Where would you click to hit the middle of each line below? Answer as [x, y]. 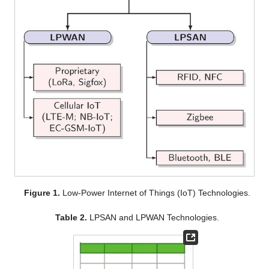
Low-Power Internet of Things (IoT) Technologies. [155, 193]
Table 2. [71, 218]
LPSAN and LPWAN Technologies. [153, 218]
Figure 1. [42, 193]
